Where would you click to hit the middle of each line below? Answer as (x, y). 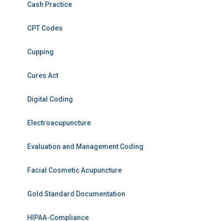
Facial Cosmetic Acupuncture (74, 170)
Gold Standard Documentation (76, 194)
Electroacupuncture (59, 123)
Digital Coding (50, 99)
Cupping (40, 52)
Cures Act (43, 75)
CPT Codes (45, 28)
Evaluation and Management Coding (85, 147)
